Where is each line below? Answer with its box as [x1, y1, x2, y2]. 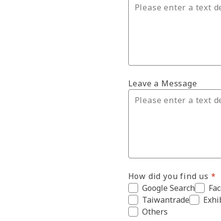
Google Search [142, 183, 195, 193]
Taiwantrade [142, 194, 189, 205]
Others [142, 206, 168, 217]
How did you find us [128, 171, 209, 182]
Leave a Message [128, 78, 197, 89]
